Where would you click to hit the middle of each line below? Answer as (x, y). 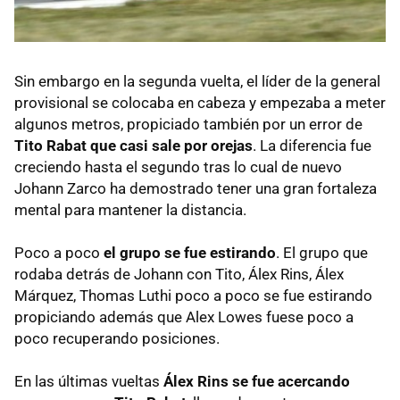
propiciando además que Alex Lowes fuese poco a (184, 317)
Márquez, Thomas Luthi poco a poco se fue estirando (193, 295)
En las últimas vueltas (89, 381)
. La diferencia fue (312, 145)
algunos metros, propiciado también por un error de (188, 124)
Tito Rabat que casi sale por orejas (133, 145)
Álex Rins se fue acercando (257, 381)
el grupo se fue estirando (190, 252)
